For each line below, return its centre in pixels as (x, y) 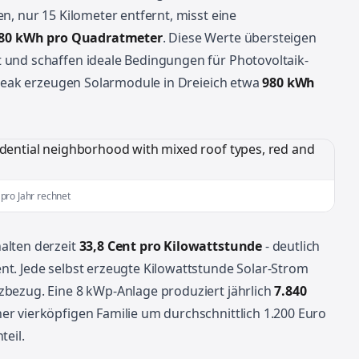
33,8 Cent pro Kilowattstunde (171, 246)
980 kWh (289, 83)
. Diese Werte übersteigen (239, 38)
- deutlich (291, 246)
